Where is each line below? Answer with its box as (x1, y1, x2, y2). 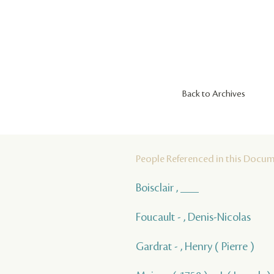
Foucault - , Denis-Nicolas (136, 211, 251, 224)
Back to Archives (182, 89, 245, 100)
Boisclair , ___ (136, 182, 199, 194)
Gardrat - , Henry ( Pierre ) (136, 240, 254, 253)
